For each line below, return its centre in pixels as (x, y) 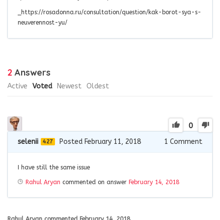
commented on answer (95, 182)
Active (17, 86)
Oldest (98, 86)
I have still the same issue (54, 168)
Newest (69, 86)
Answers (31, 73)
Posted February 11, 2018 (100, 142)
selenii (28, 142)
